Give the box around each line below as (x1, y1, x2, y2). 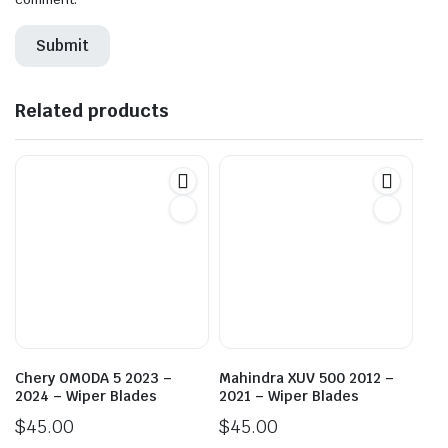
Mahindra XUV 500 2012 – (219, 368, 394, 387)
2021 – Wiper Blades (219, 386, 359, 405)
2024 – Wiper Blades (15, 386, 157, 405)
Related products (15, 98, 169, 122)
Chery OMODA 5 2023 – (15, 368, 172, 387)
